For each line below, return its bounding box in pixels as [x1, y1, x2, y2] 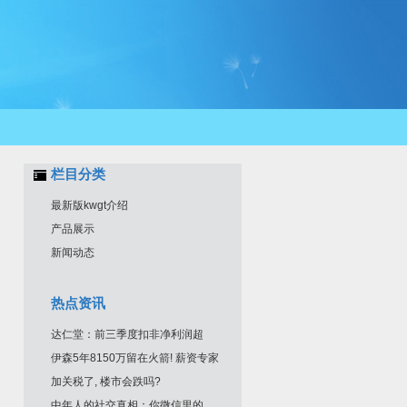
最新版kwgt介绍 [51, 199, 128, 212]
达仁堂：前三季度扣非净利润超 [51, 328, 203, 341]
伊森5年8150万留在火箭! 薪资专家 [51, 352, 219, 364]
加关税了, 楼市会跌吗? [51, 375, 161, 388]
